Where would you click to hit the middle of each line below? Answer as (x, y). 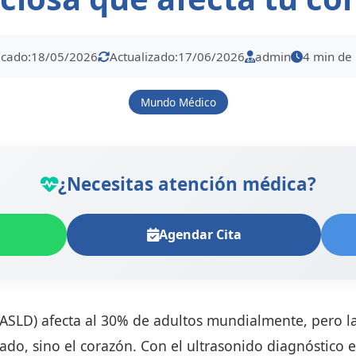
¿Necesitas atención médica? (187, 184)
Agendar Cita (200, 234)
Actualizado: (143, 56)
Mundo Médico (178, 102)
